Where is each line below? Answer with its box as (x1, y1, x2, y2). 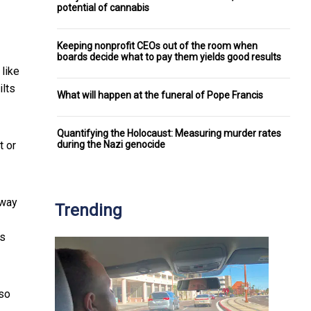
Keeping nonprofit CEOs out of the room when (57, 40, 258, 51)
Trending (55, 200, 122, 220)
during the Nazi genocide (57, 138, 165, 150)
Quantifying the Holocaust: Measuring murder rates (57, 127, 281, 139)
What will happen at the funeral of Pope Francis (57, 89, 263, 101)
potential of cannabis (57, 1, 149, 13)
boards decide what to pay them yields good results (57, 51, 281, 62)
